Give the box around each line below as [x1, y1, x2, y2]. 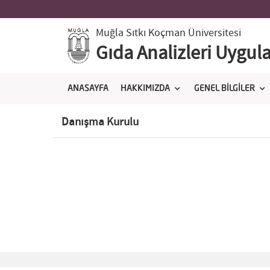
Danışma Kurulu [61, 115, 139, 130]
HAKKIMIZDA [121, 84, 170, 93]
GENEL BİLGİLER [194, 84, 255, 93]
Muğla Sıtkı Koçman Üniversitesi [95, 26, 241, 40]
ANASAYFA [67, 84, 108, 93]
